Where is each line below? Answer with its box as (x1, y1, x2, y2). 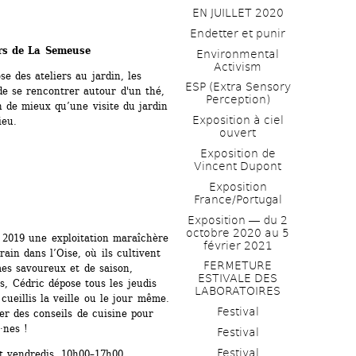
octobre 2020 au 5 (186, 226, 289, 239)
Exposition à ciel (192, 114, 284, 127)
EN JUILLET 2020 (192, 6, 284, 20)
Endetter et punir (190, 26, 285, 40)
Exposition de (199, 147, 276, 161)
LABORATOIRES (195, 284, 281, 298)
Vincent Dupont (194, 160, 281, 173)
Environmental (196, 47, 279, 60)
